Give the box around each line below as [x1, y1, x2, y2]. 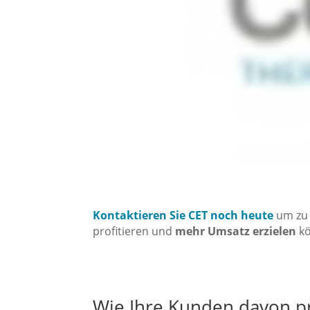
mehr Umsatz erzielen [175, 223, 297, 239]
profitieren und [93, 223, 176, 239]
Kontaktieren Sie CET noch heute [93, 207, 274, 223]
